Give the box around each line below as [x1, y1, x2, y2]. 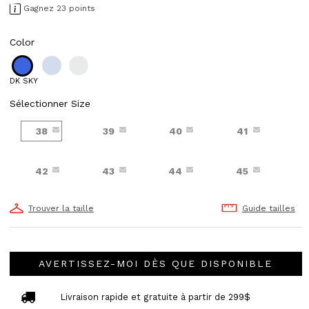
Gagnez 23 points [23, 3, 95, 13]
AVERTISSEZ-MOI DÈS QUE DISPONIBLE [39, 258, 273, 270]
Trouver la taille [28, 203, 94, 213]
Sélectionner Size [10, 97, 90, 109]
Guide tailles [241, 203, 295, 213]
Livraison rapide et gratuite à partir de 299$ [60, 291, 250, 302]
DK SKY [10, 76, 38, 86]
